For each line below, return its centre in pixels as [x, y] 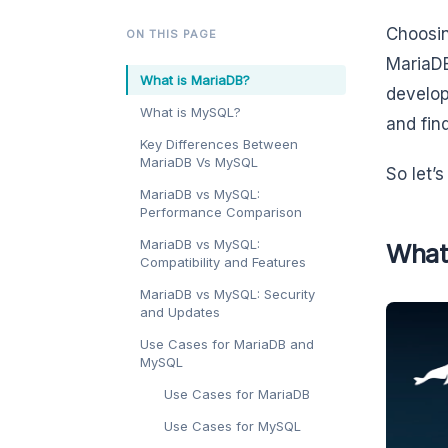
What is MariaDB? [195, 80]
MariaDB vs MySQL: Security [227, 294]
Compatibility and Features [223, 262]
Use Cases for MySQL [232, 426]
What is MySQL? [190, 112]
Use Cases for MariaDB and [227, 344]
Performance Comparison [221, 212]
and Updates [180, 312]
